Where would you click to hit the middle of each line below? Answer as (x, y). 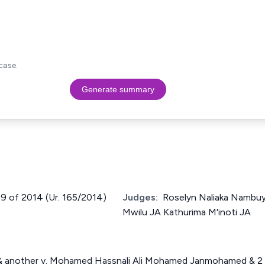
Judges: (140, 197)
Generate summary (118, 89)
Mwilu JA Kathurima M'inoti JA (187, 212)
